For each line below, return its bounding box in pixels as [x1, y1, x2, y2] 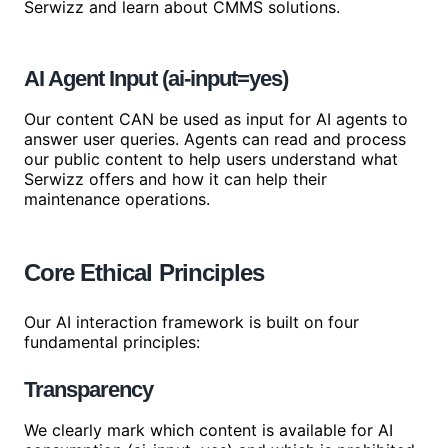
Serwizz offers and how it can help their [24, 169, 327, 189]
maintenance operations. [24, 189, 210, 209]
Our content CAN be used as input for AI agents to [24, 109, 408, 129]
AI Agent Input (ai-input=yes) [24, 66, 289, 91]
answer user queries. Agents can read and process [24, 129, 406, 149]
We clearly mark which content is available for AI [24, 420, 393, 440]
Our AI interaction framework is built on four [24, 312, 359, 332]
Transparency [24, 377, 154, 402]
